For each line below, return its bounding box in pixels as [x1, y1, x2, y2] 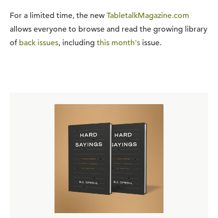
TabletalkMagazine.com [107, 11, 189, 20]
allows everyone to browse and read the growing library [10, 24, 207, 34]
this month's [97, 38, 140, 48]
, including [58, 38, 97, 48]
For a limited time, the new [10, 11, 107, 20]
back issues [19, 38, 58, 48]
